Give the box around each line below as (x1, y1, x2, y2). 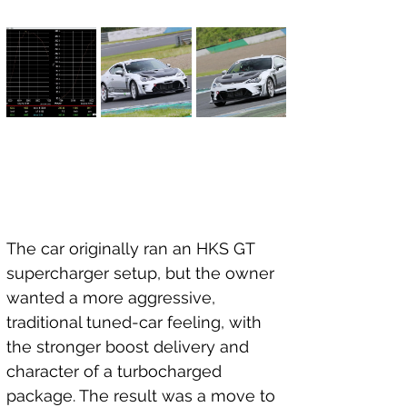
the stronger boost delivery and (6, 337, 253, 356)
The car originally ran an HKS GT (6, 239, 259, 258)
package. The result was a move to (6, 386, 280, 405)
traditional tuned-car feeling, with (6, 313, 266, 332)
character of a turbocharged (6, 362, 226, 381)
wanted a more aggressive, (6, 288, 220, 307)
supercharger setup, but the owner (6, 263, 279, 283)
